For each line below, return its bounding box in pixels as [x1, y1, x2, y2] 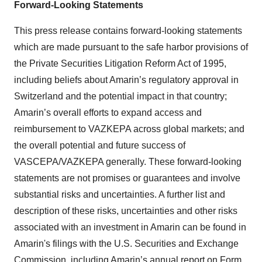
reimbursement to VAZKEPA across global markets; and [14, 124, 244, 135]
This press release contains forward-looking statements [14, 26, 242, 36]
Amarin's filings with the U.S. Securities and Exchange [14, 239, 239, 249]
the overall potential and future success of [14, 140, 185, 151]
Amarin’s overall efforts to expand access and [14, 108, 202, 118]
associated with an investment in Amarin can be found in [14, 222, 246, 233]
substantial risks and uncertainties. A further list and [14, 189, 225, 200]
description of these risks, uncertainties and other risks [14, 206, 237, 216]
